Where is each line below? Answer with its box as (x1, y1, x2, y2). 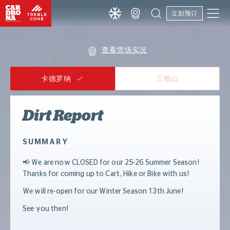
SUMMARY (23, 138, 69, 146)
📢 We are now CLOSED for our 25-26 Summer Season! (23, 159, 199, 166)
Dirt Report (23, 108, 103, 124)
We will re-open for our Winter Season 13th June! (23, 188, 183, 195)
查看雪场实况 (101, 45, 147, 54)
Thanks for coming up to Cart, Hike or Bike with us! (23, 170, 189, 178)
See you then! (23, 205, 68, 213)
